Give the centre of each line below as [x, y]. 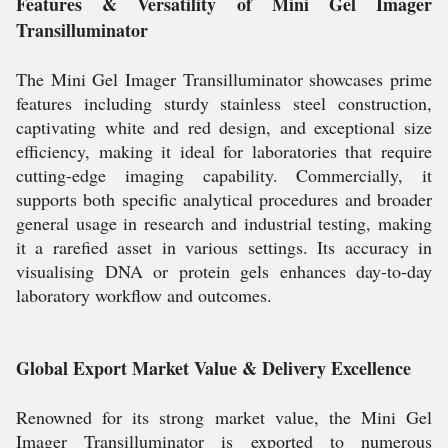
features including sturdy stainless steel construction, [224, 103]
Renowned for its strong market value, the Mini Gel [224, 417]
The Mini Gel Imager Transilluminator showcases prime [224, 79]
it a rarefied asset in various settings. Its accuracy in [224, 247]
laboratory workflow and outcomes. [144, 295]
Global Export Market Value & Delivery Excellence [213, 368]
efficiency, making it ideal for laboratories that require [224, 151]
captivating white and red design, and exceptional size [224, 127]
